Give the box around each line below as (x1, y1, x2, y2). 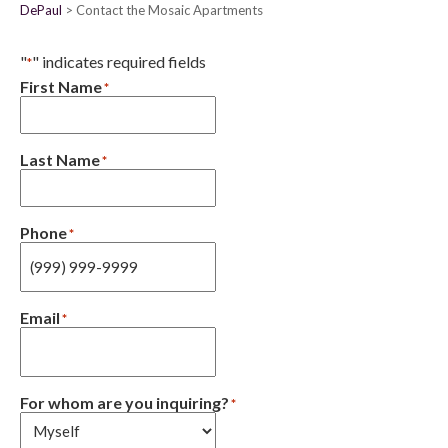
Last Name (20, 150, 100, 169)
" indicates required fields (32, 52, 206, 71)
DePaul (20, 2, 62, 18)
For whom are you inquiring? (20, 393, 229, 412)
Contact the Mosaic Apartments (76, 2, 263, 18)
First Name (20, 77, 102, 96)
